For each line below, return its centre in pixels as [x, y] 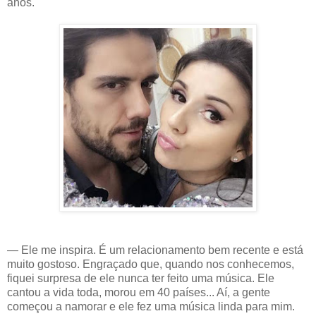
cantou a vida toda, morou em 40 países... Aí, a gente [139, 292]
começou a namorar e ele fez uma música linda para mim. [151, 306]
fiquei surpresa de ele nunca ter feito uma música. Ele [141, 278]
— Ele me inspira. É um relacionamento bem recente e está [155, 250]
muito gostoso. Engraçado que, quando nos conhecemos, [151, 264]
